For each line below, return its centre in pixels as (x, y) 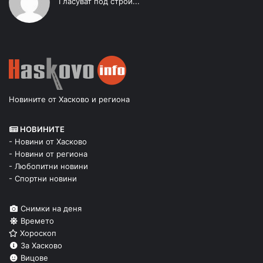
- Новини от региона (48, 154)
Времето (36, 221)
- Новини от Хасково (48, 142)
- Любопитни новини (48, 166)
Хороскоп (37, 233)
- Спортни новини (43, 179)
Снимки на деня (50, 209)
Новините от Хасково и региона (69, 100)
